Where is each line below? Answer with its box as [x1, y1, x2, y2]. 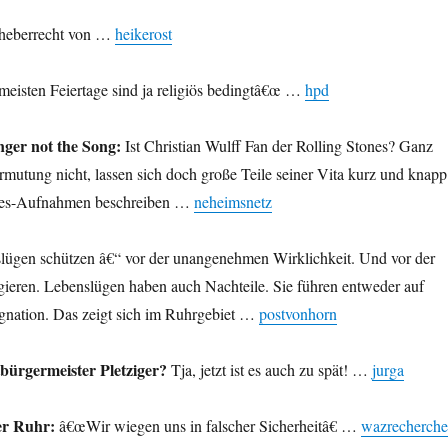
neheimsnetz [193, 191, 272, 213]
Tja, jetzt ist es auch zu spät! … [166, 359, 372, 381]
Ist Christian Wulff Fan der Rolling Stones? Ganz [120, 135, 433, 157]
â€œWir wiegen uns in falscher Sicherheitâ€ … [54, 415, 361, 437]
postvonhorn [258, 303, 337, 325]
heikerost [114, 23, 172, 45]
